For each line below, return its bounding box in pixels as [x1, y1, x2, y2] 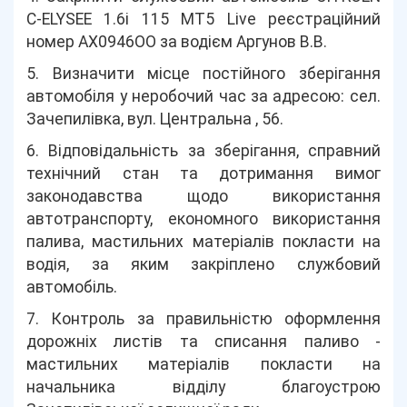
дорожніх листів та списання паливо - [26, 333, 381, 351]
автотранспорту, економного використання [26, 210, 381, 228]
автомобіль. [26, 278, 118, 296]
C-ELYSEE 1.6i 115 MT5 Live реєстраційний [26, 10, 381, 28]
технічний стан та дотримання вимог [26, 164, 381, 183]
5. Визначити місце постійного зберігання [26, 65, 381, 83]
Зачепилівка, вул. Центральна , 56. [26, 110, 284, 128]
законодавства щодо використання [26, 187, 381, 205]
